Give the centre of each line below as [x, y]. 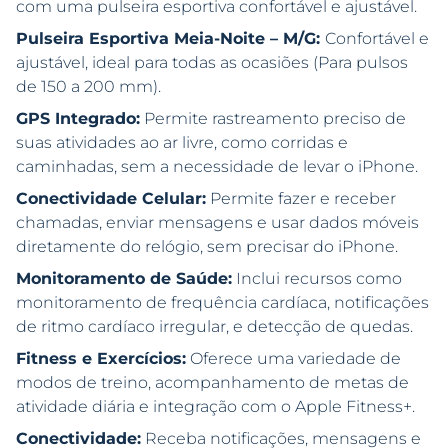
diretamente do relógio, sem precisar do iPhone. [207, 247]
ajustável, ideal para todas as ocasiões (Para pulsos [212, 63]
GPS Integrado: [78, 119]
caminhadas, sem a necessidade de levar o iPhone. [217, 167]
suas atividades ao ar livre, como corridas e [182, 143]
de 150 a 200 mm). [88, 87]
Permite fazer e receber [301, 199]
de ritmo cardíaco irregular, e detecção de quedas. [214, 327]
